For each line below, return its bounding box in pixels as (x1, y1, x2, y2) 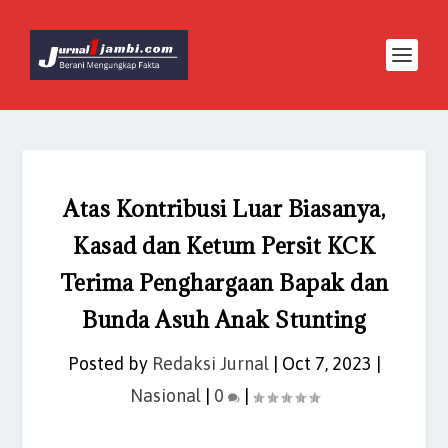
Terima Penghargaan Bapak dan (59, 268, 389, 297)
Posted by (67, 353, 152, 374)
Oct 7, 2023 (281, 353, 372, 374)
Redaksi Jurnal (151, 353, 269, 374)
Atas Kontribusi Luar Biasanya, (63, 194, 385, 223)
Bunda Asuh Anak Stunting (82, 305, 366, 334)
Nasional (129, 385, 201, 406)
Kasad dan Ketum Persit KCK (73, 231, 375, 260)
